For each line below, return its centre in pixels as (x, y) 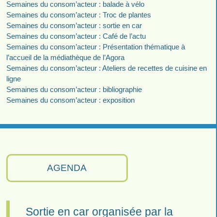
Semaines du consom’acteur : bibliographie (74, 89)
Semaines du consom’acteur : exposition (70, 100)
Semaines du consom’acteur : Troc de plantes (78, 15)
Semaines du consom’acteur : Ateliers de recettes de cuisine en (106, 68)
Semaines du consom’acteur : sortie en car (74, 25)
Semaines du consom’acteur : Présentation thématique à (95, 46)
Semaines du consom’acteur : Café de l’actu (76, 36)
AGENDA (67, 168)
